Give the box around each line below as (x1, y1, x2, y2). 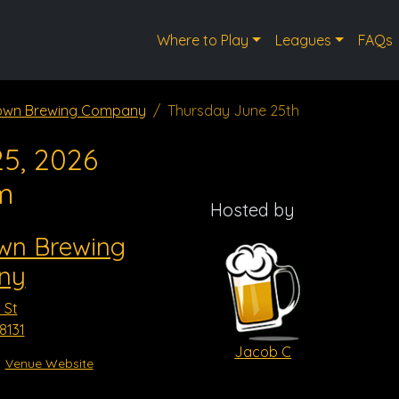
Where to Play (157, 31, 249, 49)
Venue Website (4, 355, 94, 371)
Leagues (274, 31, 331, 49)
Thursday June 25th (167, 102, 299, 119)
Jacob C (234, 342, 292, 361)
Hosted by (210, 199, 295, 221)
